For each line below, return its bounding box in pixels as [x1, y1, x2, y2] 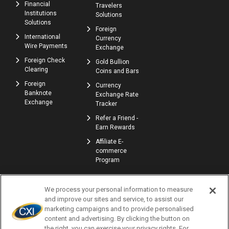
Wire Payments [25, 42, 67, 50]
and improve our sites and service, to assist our [44, 195, 184, 203]
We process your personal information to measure [44, 186, 193, 193]
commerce [96, 147, 127, 155]
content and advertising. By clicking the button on [44, 215, 190, 222]
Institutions [25, 10, 57, 17]
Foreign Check [25, 57, 65, 64]
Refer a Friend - [96, 114, 139, 122]
